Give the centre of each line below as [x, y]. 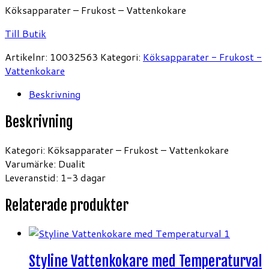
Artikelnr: [27, 57]
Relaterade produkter [67, 205]
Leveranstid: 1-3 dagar [55, 177]
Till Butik [26, 33]
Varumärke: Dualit [45, 163]
